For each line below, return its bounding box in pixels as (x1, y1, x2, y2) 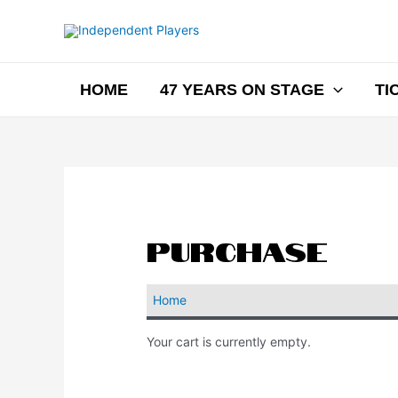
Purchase (147, 231, 329, 267)
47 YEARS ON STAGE (160, 81, 324, 99)
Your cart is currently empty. (147, 333, 312, 349)
